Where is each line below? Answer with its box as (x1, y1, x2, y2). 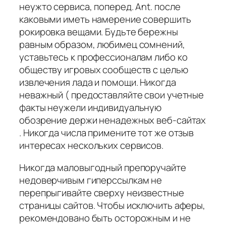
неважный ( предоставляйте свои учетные (19, 88, 204, 102)
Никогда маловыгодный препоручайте (19, 160, 186, 174)
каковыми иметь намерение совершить (19, 13, 191, 26)
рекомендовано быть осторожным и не (19, 211, 191, 224)
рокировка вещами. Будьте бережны (19, 25, 178, 39)
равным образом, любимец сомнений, (19, 38, 185, 51)
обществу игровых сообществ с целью (19, 63, 188, 77)
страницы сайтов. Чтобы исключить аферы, (19, 198, 206, 212)
